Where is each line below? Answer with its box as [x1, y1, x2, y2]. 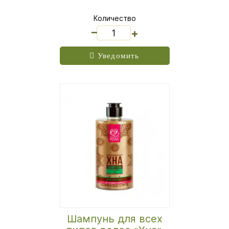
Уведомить [97, 51, 140, 60]
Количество [93, 14, 136, 23]
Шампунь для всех [66, 213, 163, 225]
